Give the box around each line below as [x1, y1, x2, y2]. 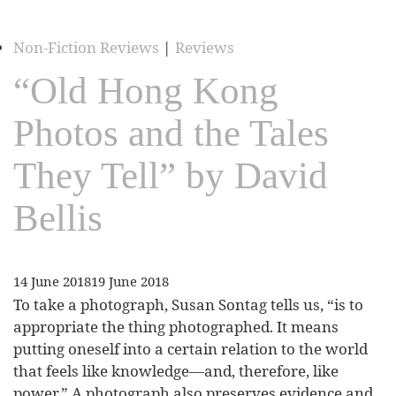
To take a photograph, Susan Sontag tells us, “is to [13, 294, 363, 316]
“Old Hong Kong [13, 70, 278, 112]
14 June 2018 [13, 271, 91, 290]
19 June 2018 [91, 271, 169, 290]
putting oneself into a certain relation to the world [13, 339, 368, 360]
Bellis [13, 197, 103, 240]
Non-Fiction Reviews [13, 37, 159, 58]
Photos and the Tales [13, 112, 329, 155]
